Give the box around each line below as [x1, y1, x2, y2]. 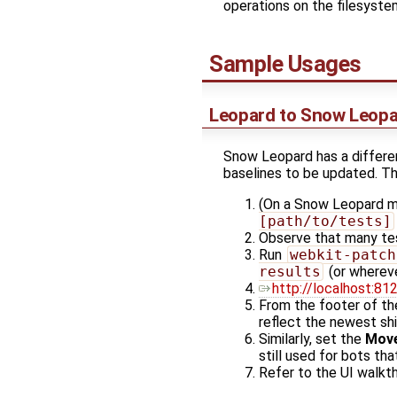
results [259, 263, 321, 281]
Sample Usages [209, 51, 362, 78]
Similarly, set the [259, 331, 365, 348]
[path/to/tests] [259, 213, 392, 230]
